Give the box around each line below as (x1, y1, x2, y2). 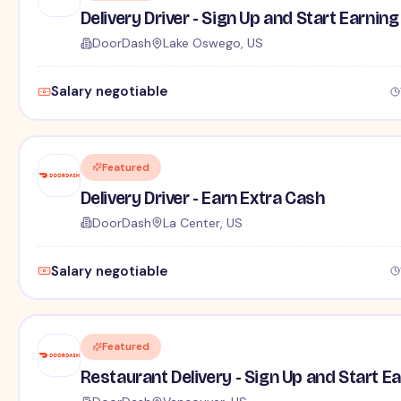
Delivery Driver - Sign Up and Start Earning (80, 7, 399, 30)
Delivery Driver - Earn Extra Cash (80, 186, 325, 209)
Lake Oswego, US (162, 35, 263, 52)
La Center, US (162, 214, 243, 231)
